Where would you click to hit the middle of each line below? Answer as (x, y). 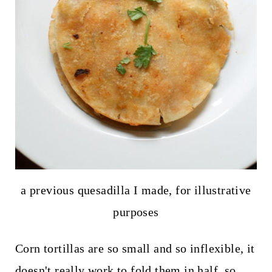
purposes (136, 212)
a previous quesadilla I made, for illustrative (136, 190)
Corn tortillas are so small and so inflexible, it (135, 248)
